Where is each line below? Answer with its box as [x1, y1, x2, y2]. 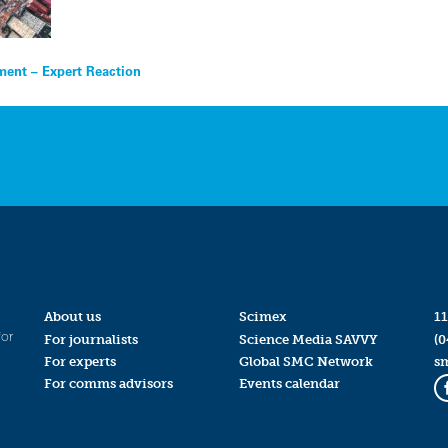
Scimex [238, 309, 287, 325]
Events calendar [238, 375, 340, 391]
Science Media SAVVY [238, 331, 378, 347]
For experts [43, 353, 116, 369]
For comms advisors [43, 375, 173, 391]
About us [43, 309, 101, 325]
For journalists [43, 331, 138, 347]
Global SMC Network [238, 353, 373, 369]
